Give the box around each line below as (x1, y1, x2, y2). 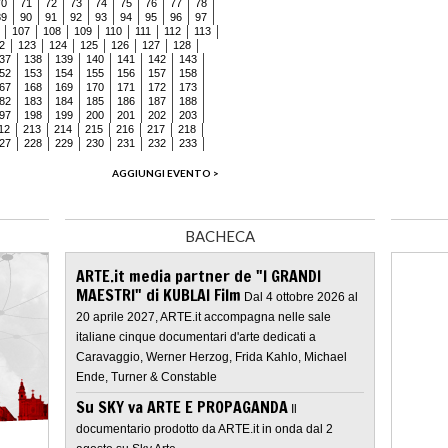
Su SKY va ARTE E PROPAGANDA (76, 395, 288, 418)
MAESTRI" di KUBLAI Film (76, 283, 241, 306)
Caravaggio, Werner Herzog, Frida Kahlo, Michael (76, 349, 347, 364)
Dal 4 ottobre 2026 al (244, 289, 358, 304)
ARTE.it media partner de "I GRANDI (76, 264, 321, 287)
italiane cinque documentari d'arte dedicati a (76, 329, 316, 344)
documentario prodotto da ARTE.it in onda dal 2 (76, 421, 333, 436)
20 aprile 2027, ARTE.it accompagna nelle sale (76, 309, 331, 324)
